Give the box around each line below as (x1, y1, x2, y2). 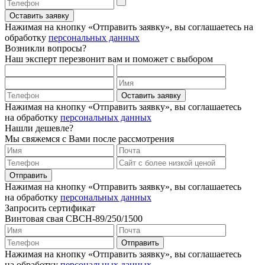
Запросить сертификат (5, 202, 95, 213)
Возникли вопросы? (5, 43, 86, 53)
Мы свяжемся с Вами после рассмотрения (5, 133, 174, 144)
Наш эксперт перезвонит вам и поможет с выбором (5, 53, 213, 64)
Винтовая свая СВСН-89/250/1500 (5, 213, 143, 224)
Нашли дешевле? (5, 122, 73, 133)
